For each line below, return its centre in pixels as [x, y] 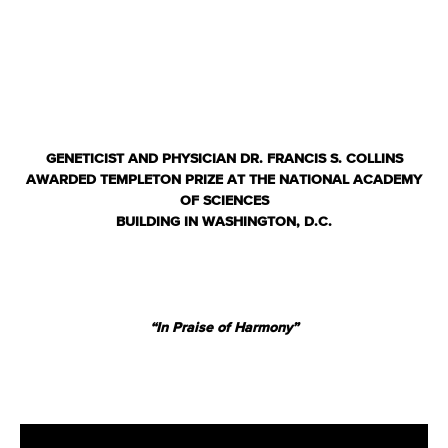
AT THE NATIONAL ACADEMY [324, 180]
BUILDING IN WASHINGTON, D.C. [224, 222]
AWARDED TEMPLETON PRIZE [126, 180]
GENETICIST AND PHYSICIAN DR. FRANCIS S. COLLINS [224, 159]
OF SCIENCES [224, 201]
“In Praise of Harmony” [224, 328]
